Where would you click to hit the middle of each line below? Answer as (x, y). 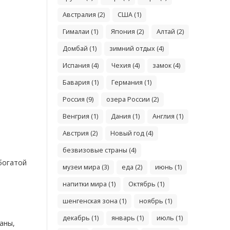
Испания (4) (81, 65)
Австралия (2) (84, 14)
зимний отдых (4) (137, 48)
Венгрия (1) (81, 116)
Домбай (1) (80, 48)
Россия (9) (78, 99)
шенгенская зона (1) (95, 201)
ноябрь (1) (156, 201)
